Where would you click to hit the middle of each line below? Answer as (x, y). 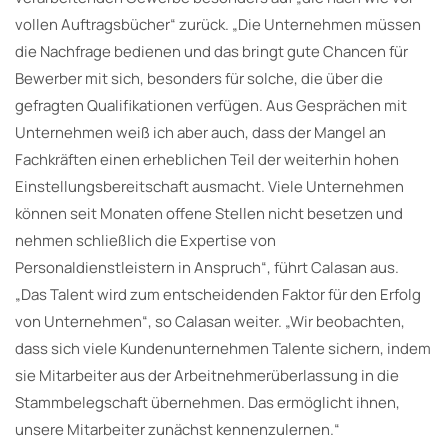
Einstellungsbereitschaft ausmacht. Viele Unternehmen (209, 186)
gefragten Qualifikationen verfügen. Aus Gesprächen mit (211, 105)
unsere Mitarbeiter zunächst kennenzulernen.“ (177, 429)
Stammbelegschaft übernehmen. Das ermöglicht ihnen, (207, 402)
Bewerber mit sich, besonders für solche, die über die (199, 78)
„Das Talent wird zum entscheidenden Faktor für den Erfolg (218, 294)
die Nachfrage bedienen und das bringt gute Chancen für (211, 51)
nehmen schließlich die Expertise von (145, 240)
